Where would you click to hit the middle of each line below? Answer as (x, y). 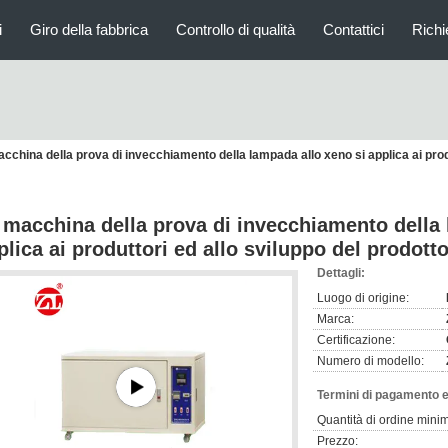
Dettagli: (341, 273)
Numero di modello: (370, 361)
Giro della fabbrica (89, 29)
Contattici (353, 29)
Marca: (335, 319)
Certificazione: (356, 340)
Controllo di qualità (235, 29)
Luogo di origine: (363, 298)
